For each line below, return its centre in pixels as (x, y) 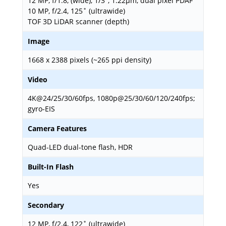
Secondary (46, 205)
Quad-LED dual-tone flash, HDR (80, 147)
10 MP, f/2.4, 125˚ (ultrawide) (76, 11)
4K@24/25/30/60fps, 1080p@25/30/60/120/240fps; (111, 98)
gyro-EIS (41, 109)
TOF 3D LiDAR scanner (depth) (78, 21)
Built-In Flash (51, 167)
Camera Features (57, 128)
